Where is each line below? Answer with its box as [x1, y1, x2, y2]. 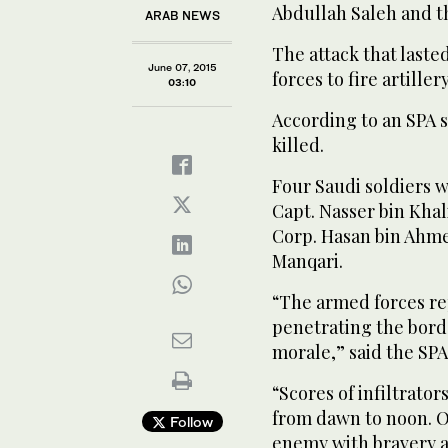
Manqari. [272, 248, 343, 273]
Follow [165, 412, 213, 430]
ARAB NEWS [144, 7, 220, 23]
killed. [272, 132, 324, 157]
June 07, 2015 [147, 60, 217, 73]
